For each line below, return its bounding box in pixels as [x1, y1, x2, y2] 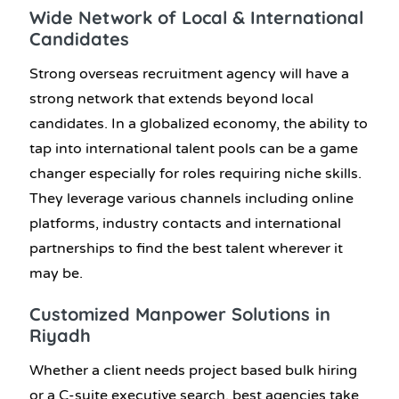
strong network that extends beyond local [29, 90, 313, 109]
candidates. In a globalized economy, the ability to [29, 115, 368, 134]
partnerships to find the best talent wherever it [29, 240, 343, 258]
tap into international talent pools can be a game [29, 140, 358, 159]
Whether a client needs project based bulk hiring [29, 362, 357, 380]
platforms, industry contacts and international [29, 215, 341, 233]
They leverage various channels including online [29, 190, 354, 208]
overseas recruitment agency [79, 65, 276, 84]
